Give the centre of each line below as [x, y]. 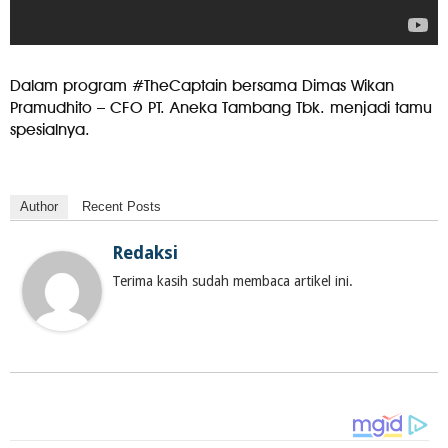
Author [39, 206]
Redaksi [145, 252]
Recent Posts [121, 206]
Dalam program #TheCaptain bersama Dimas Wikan [202, 85]
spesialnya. [50, 129]
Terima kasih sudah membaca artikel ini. [232, 280]
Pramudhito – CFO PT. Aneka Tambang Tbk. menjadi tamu [221, 107]
